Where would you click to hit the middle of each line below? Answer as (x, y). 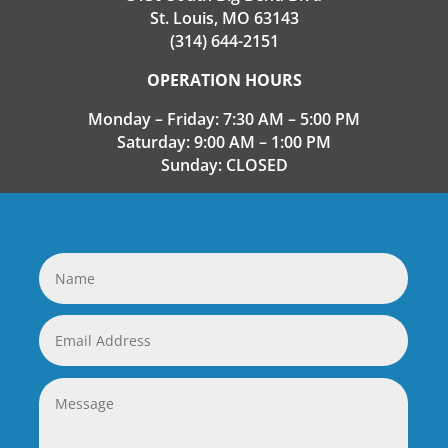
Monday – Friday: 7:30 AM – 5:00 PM (224, 118)
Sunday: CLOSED (224, 164)
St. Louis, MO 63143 (224, 17)
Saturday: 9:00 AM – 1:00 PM (224, 141)
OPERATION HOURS (224, 79)
